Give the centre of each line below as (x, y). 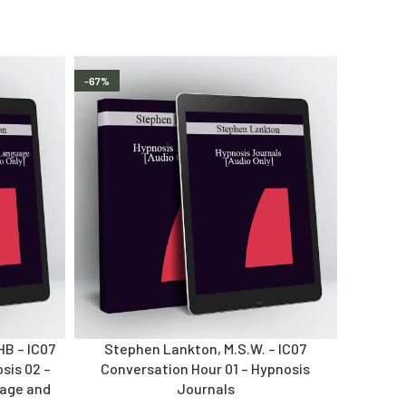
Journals (205, 388)
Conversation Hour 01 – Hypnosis (206, 368)
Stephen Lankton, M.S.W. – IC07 (206, 348)
